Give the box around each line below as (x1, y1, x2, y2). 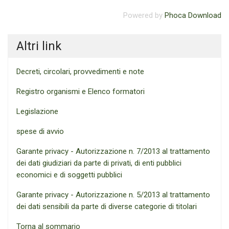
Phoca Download (165, 11, 221, 20)
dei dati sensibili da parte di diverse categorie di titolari (16, 202, 197, 211)
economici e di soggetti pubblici (16, 170, 122, 179)
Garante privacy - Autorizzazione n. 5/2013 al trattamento (16, 190, 210, 199)
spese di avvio (16, 127, 64, 136)
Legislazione (16, 107, 58, 116)
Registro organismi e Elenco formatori (16, 87, 145, 96)
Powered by (123, 11, 165, 20)
